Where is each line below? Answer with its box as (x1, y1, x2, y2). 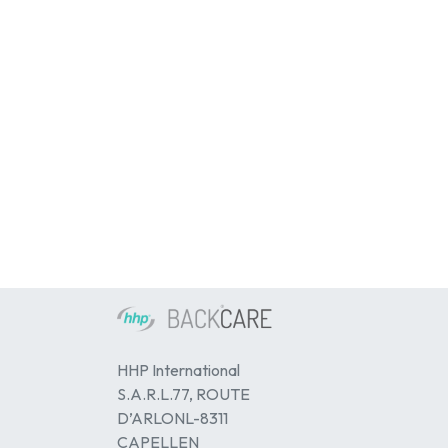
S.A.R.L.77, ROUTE (117, 383, 250, 404)
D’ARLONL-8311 (117, 407, 228, 428)
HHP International (117, 359, 240, 380)
